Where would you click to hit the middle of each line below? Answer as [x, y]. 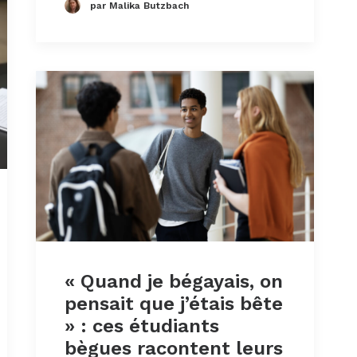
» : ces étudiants [142, 326]
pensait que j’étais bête [174, 303]
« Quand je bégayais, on [174, 281]
